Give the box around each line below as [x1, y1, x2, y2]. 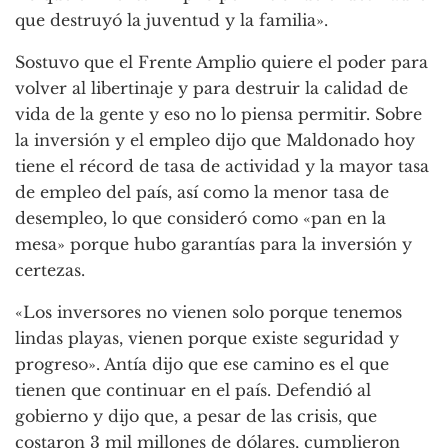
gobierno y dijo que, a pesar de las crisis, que [15, 406, 377, 427]
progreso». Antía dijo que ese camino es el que [15, 354, 389, 375]
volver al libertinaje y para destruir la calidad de [15, 78, 408, 99]
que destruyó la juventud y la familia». [15, 10, 328, 31]
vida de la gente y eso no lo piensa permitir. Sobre [15, 104, 422, 125]
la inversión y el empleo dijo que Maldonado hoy [15, 130, 415, 151]
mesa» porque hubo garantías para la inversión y [15, 234, 412, 255]
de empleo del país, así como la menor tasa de [15, 182, 389, 203]
